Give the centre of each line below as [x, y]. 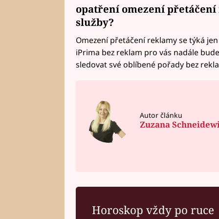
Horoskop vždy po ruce [153, 210]
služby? [95, 22]
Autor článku [161, 115]
